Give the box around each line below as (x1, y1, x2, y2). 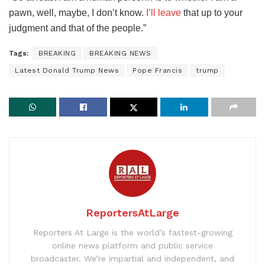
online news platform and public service (52, 241, 213, 251)
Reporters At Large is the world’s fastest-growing (33, 228, 232, 238)
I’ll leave (146, 8, 181, 18)
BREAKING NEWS (89, 49, 151, 58)
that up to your (181, 8, 243, 18)
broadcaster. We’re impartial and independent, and (31, 254, 234, 264)
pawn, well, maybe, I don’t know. (9, 8, 146, 18)
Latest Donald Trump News (15, 66, 119, 75)
